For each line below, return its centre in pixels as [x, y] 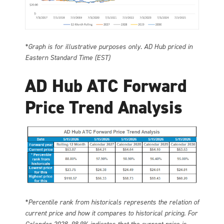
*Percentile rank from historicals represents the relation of [112, 202]
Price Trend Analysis [104, 107]
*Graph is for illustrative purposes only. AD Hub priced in [109, 46]
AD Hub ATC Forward [106, 86]
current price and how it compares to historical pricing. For [111, 213]
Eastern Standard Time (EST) [67, 57]
